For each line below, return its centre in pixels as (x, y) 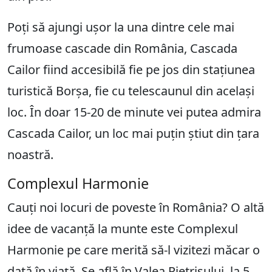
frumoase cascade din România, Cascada (122, 48)
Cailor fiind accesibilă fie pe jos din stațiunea (131, 69)
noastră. (30, 154)
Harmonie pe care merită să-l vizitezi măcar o (134, 250)
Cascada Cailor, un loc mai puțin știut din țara (133, 133)
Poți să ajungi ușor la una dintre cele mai (121, 27)
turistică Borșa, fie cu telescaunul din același (131, 90)
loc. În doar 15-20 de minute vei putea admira (134, 112)
